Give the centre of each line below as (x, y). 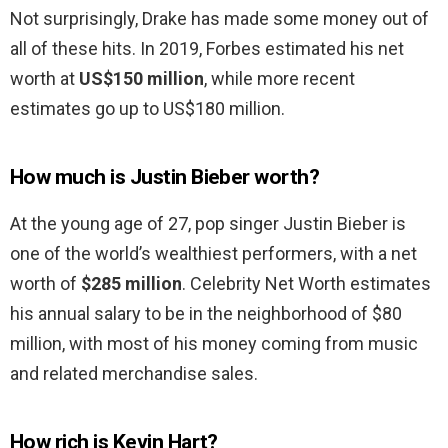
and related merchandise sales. (134, 374)
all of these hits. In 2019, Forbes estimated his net (207, 49)
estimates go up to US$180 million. (147, 109)
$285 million (131, 284)
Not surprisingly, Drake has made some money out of (219, 19)
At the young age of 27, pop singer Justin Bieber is (208, 224)
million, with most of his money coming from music (214, 344)
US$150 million (141, 79)
